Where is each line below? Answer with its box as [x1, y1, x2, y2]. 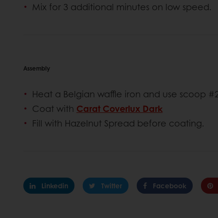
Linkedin [41, 181, 68, 191]
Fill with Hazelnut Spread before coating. [32, 117, 204, 130]
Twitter [101, 181, 122, 191]
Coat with [32, 102, 76, 115]
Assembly [23, 64, 50, 73]
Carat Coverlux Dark [76, 102, 163, 115]
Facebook [153, 181, 186, 191]
